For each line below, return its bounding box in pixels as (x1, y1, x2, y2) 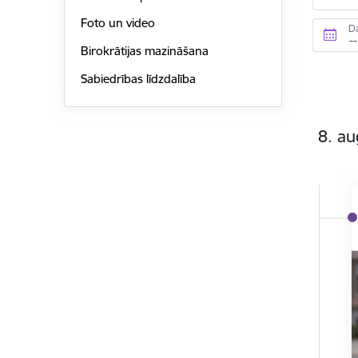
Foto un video (80, 15, 155, 31)
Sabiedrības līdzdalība (80, 70, 196, 86)
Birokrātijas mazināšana (80, 43, 209, 59)
